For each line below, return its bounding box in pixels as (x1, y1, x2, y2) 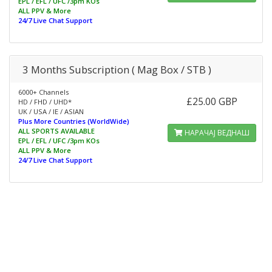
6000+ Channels (18, 87, 69, 97)
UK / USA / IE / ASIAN (18, 107, 84, 116)
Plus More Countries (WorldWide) (18, 117, 129, 126)
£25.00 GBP (186, 95, 237, 108)
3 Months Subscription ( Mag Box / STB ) (22, 63, 211, 76)
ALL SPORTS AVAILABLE (18, 126, 95, 135)
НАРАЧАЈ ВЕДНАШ (182, 127, 250, 138)
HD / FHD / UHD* (18, 97, 72, 106)
